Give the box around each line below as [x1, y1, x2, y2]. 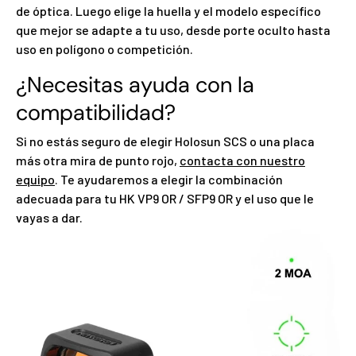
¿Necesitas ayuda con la [16, 71, 254, 100]
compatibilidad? [16, 99, 176, 128]
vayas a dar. [16, 209, 83, 225]
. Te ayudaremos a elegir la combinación [55, 171, 283, 187]
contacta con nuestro [180, 152, 305, 168]
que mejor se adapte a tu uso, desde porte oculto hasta [16, 22, 331, 38]
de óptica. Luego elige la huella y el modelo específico [16, 3, 321, 19]
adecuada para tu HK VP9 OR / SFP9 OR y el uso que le [16, 190, 314, 206]
